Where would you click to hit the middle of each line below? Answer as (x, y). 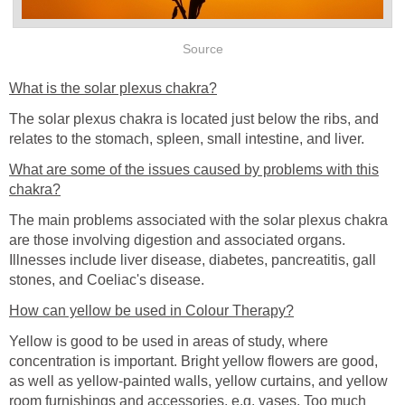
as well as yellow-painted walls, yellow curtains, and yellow (198, 381)
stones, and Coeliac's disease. (107, 279)
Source (202, 50)
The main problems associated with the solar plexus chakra (198, 220)
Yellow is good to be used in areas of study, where (169, 341)
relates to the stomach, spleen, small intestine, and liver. (187, 138)
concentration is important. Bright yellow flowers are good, (193, 361)
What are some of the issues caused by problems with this (194, 169)
